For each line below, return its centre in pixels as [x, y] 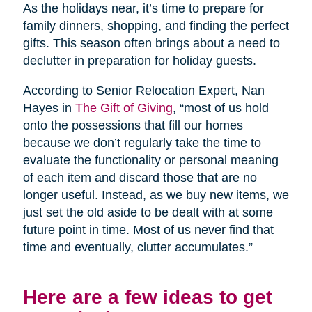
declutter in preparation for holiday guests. [139, 61]
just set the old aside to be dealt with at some [148, 213]
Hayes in [49, 108]
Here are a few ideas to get [147, 297]
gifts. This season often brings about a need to [151, 44]
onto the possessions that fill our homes [133, 126]
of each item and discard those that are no [140, 178]
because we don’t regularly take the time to [142, 143]
